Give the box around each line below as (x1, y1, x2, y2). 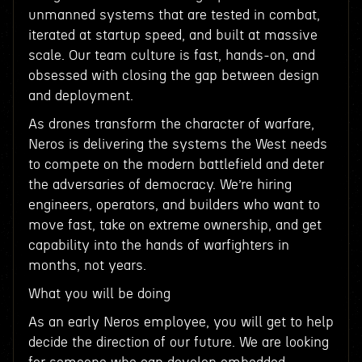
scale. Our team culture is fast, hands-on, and (27, 48, 315, 62)
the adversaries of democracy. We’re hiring (27, 178, 292, 192)
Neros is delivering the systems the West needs (27, 137, 327, 151)
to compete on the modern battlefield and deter (27, 158, 324, 171)
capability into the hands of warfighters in (27, 238, 289, 252)
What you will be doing (27, 287, 170, 301)
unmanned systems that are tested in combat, (27, 8, 320, 22)
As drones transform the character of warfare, (27, 117, 314, 131)
